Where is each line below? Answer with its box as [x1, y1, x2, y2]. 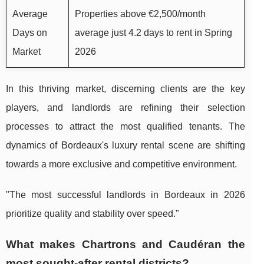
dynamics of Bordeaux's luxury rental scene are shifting [6, 140, 245, 150]
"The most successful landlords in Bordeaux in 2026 [6, 189, 245, 200]
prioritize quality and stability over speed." [6, 208, 179, 219]
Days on [12, 27, 47, 38]
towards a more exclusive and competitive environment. [6, 159, 237, 169]
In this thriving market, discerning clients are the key [6, 83, 245, 94]
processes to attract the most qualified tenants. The [6, 121, 245, 131]
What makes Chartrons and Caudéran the [6, 237, 245, 250]
